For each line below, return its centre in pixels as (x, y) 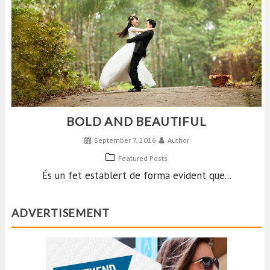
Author (178, 140)
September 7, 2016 (125, 140)
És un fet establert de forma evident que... (137, 175)
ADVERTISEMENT (61, 213)
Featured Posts (143, 158)
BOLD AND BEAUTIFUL (137, 121)
